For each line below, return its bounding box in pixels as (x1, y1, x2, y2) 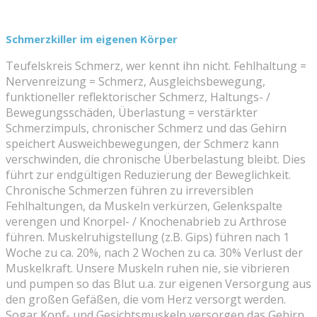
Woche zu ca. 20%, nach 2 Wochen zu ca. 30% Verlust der (6, 244, 303, 260)
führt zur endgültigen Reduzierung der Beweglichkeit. (6, 166, 291, 183)
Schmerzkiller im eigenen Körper (6, 31, 178, 46)
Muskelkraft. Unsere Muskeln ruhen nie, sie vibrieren (6, 260, 289, 276)
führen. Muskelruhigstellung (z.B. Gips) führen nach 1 (6, 229, 289, 245)
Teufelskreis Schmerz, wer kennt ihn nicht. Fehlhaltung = (6, 57, 306, 74)
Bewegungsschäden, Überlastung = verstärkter (6, 104, 258, 120)
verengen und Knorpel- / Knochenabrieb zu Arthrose (6, 213, 287, 229)
